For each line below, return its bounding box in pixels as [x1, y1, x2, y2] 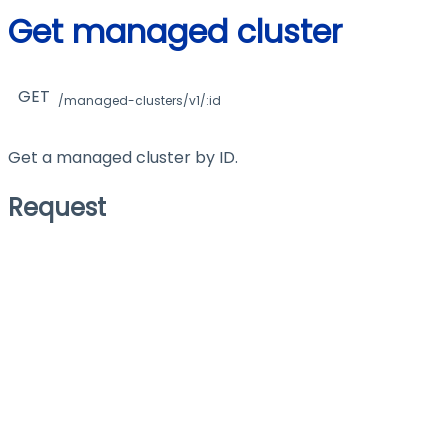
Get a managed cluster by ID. [8, 145, 238, 169]
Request [8, 190, 106, 224]
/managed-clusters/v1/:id [58, 92, 222, 110]
